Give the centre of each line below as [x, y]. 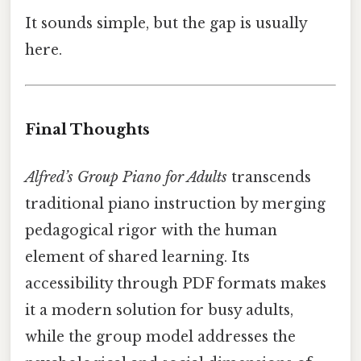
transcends [269, 178]
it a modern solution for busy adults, [159, 311]
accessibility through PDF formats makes [176, 284]
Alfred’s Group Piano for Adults [126, 178]
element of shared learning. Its [137, 257]
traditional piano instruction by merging [175, 204]
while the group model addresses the [160, 337]
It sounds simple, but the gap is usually [166, 24]
